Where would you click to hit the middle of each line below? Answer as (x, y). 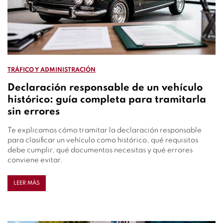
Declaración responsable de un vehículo (105, 88)
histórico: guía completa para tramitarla (107, 100)
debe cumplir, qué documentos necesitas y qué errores (100, 150)
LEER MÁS (27, 183)
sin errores (34, 112)
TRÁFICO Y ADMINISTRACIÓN (52, 70)
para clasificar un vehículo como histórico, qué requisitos (103, 140)
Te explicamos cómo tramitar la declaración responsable (105, 130)
